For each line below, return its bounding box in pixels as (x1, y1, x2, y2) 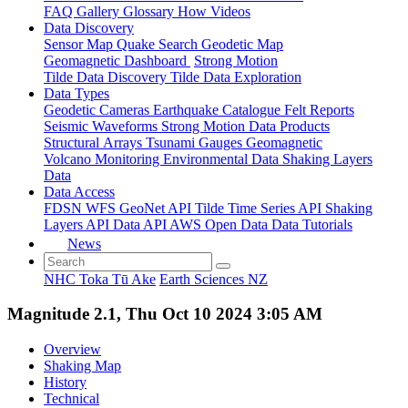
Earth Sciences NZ (159, 270, 268, 287)
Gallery (76, 3, 123, 19)
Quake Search (117, 36, 201, 52)
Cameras (99, 101, 153, 117)
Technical (44, 390, 99, 406)
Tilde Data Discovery (44, 68, 170, 85)
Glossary (123, 3, 178, 19)
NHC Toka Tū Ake (44, 270, 156, 287)
